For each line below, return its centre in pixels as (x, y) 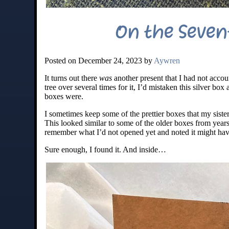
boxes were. (64, 96)
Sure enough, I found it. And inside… (105, 149)
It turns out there (72, 78)
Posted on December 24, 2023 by (99, 60)
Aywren (167, 60)
